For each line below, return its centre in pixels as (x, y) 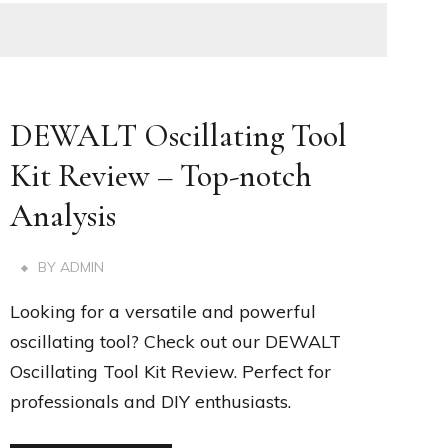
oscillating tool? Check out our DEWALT (176, 342)
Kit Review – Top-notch (161, 176)
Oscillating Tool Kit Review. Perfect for (171, 372)
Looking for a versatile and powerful (163, 312)
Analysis (63, 216)
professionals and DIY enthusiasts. (151, 402)
